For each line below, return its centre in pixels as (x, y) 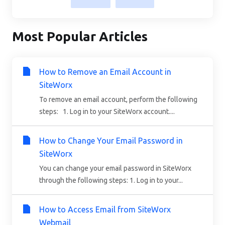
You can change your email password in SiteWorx (115, 168)
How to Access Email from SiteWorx (105, 209)
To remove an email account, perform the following (118, 99)
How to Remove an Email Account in (105, 72)
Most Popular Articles (80, 36)
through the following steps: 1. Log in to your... (111, 180)
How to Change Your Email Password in (111, 140)
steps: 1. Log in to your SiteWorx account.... (107, 111)
